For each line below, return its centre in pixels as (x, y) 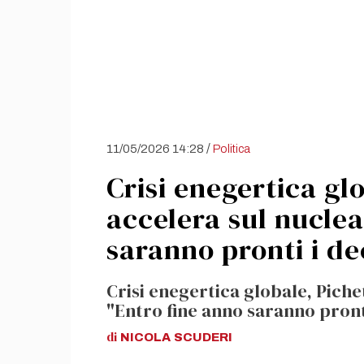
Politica (232, 149)
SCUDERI (203, 337)
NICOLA (145, 337)
